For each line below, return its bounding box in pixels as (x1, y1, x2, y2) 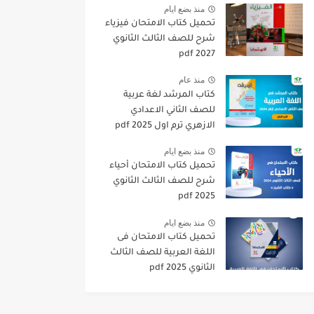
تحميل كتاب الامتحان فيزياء (105, 19, 215, 29)
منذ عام (179, 75, 205, 86)
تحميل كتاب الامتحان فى (117, 233, 215, 243)
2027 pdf (196, 50, 215, 60)
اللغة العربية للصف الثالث (110, 248, 215, 258)
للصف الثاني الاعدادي (130, 105, 215, 116)
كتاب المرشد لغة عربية (123, 90, 215, 100)
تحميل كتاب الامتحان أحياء (109, 161, 215, 172)
